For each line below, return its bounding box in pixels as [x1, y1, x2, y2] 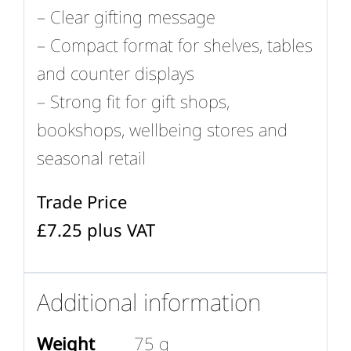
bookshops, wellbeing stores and [36, 118, 288, 142]
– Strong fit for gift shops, [36, 89, 230, 114]
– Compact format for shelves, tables [36, 33, 313, 57]
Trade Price [36, 190, 127, 214]
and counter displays [36, 61, 194, 85]
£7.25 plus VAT [36, 218, 155, 242]
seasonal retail [36, 146, 146, 170]
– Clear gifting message [36, 5, 215, 29]
